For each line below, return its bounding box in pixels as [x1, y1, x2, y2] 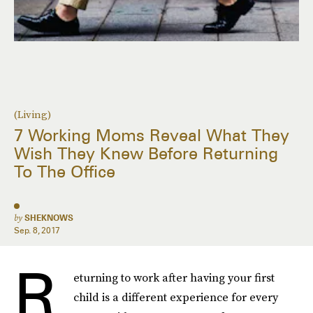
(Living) [14, 107, 51, 122]
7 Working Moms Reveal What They [14, 125, 289, 146]
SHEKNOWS [24, 212, 73, 223]
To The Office [14, 161, 115, 182]
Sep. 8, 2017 [14, 225, 61, 235]
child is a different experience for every [73, 289, 278, 305]
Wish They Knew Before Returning [14, 143, 278, 164]
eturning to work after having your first [73, 270, 275, 285]
